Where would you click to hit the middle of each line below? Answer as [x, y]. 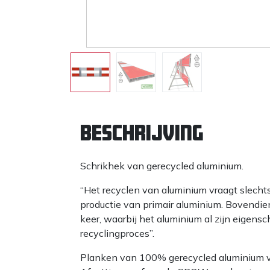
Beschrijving [142, 132]
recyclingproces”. [117, 233]
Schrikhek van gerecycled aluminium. [162, 165]
